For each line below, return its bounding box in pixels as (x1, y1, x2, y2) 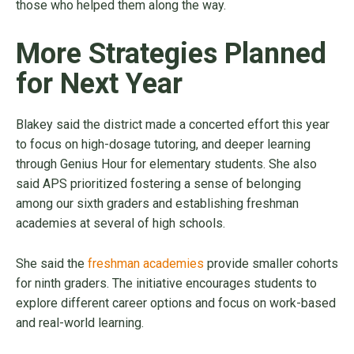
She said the (16, 256, 88, 272)
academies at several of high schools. (16, 216, 228, 232)
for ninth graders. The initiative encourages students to (16, 276, 317, 292)
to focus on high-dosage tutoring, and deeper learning (16, 137, 311, 153)
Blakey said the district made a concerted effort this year (16, 117, 330, 133)
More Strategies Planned (16, 37, 326, 71)
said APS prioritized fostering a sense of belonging (16, 176, 301, 192)
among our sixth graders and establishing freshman (16, 196, 299, 212)
